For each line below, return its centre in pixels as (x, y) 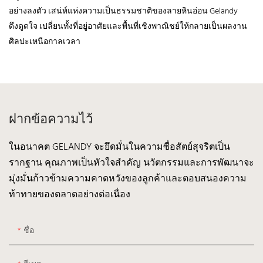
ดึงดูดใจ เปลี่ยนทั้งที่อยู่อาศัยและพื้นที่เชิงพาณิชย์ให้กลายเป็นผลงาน (128, 26)
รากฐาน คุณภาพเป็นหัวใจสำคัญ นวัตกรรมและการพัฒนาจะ (131, 163)
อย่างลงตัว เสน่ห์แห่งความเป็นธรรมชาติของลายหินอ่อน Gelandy (123, 11)
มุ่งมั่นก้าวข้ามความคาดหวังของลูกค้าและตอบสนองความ (128, 179)
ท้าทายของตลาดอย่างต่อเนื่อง (70, 195)
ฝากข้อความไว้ (51, 120)
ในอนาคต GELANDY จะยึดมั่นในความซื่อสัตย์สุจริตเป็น (119, 147)
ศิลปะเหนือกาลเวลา (45, 42)
